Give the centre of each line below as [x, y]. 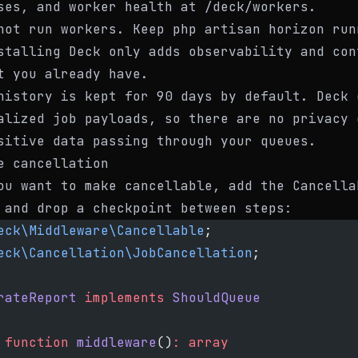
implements [121, 298]
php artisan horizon [249, 29]
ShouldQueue [213, 298]
